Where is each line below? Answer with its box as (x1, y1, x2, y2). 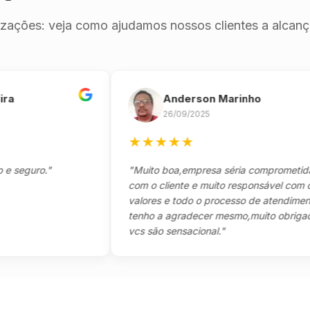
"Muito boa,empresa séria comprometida (102, 164, 289, 176)
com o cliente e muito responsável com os (102, 179, 292, 191)
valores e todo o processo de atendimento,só (102, 194, 307, 206)
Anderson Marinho (137, 91, 236, 105)
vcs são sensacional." (102, 225, 200, 237)
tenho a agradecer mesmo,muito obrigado (102, 210, 293, 221)
